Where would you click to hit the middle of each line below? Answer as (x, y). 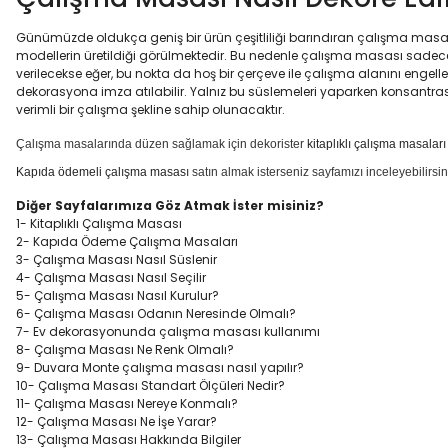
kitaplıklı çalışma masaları (376, 144)
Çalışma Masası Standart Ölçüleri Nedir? (161, 385)
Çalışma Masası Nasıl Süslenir (125, 259)
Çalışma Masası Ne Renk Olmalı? (134, 349)
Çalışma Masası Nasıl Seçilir (120, 277)
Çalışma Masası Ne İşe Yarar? (127, 421)
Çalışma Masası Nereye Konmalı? (136, 403)
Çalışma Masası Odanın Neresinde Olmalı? (165, 313)
